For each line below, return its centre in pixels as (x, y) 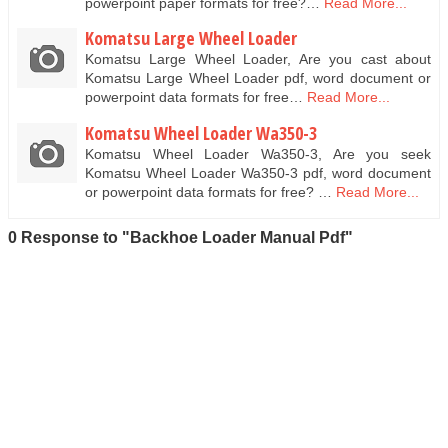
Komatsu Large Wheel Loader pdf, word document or (258, 78)
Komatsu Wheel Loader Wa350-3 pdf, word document (258, 172)
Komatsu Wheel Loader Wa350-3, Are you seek (258, 153)
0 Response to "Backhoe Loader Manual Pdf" (180, 238)
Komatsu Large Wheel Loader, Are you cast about (258, 59)
